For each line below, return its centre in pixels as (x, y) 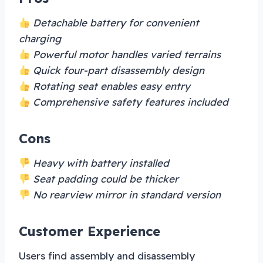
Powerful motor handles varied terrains (126, 54)
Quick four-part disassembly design (117, 70)
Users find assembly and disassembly (107, 255)
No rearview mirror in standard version (126, 194)
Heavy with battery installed (100, 163)
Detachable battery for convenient (115, 22)
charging (40, 38)
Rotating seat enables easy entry (110, 86)
